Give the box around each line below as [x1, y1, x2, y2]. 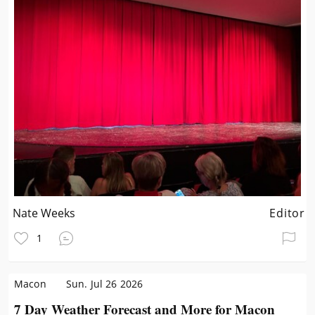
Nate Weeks [13, 205, 76, 221]
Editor [269, 205, 305, 221]
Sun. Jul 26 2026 [65, 277, 143, 290]
